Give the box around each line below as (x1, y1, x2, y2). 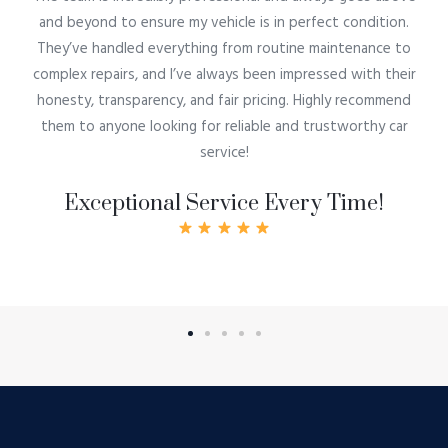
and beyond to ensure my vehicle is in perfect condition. (39, 10, 409, 35)
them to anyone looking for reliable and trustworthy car (40, 114, 408, 139)
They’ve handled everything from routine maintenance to (37, 36, 411, 61)
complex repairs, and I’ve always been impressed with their (32, 62, 416, 87)
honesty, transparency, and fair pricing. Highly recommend (37, 88, 411, 113)
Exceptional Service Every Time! (64, 189, 384, 217)
